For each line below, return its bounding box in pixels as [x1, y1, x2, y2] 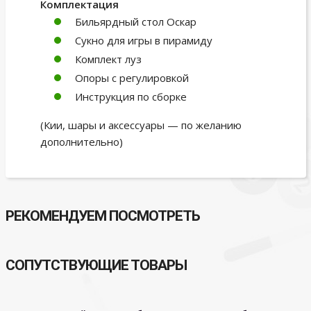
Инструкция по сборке [74, 89, 187, 103]
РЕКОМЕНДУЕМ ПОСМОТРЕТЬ [5, 207, 200, 224]
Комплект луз [74, 51, 142, 66]
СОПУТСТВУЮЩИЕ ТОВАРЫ [5, 256, 187, 274]
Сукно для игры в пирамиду [74, 33, 212, 47]
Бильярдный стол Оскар [74, 14, 196, 28]
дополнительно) [40, 134, 123, 149]
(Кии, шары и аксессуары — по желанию [40, 117, 242, 132]
